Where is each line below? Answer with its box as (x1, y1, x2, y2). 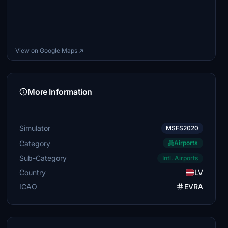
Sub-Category (19, 153, 67, 162)
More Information (27, 87, 92, 97)
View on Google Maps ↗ (15, 47, 84, 54)
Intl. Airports (162, 154, 198, 162)
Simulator (19, 124, 51, 132)
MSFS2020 (165, 124, 198, 132)
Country (19, 168, 46, 177)
